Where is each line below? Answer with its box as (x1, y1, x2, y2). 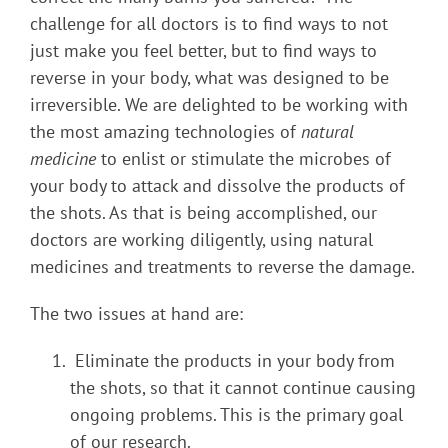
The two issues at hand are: (30, 301, 243, 325)
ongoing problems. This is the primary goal (70, 402, 403, 426)
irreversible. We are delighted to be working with (30, 92, 408, 116)
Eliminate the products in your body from (70, 348, 395, 372)
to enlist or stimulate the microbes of (96, 146, 391, 170)
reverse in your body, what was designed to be (30, 65, 389, 89)
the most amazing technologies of (30, 119, 301, 143)
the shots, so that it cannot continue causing (70, 375, 416, 399)
